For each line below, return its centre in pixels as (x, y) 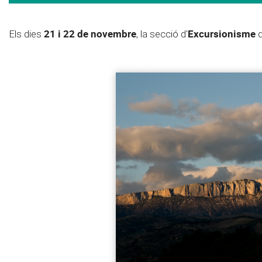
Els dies (26, 34)
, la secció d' (162, 34)
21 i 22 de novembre (90, 33)
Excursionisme (222, 33)
